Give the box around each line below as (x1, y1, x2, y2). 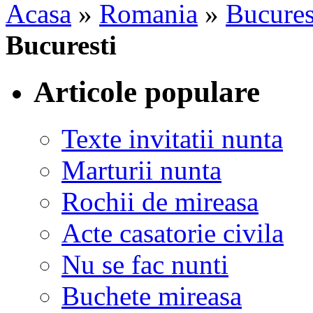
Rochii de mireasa (61, 186, 259, 217)
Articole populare (34, 75, 260, 108)
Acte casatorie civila (61, 217, 284, 248)
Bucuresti (6, 29, 117, 60)
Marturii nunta (61, 154, 221, 185)
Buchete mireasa (61, 280, 242, 311)
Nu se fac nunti (61, 249, 228, 279)
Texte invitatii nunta (61, 123, 283, 154)
